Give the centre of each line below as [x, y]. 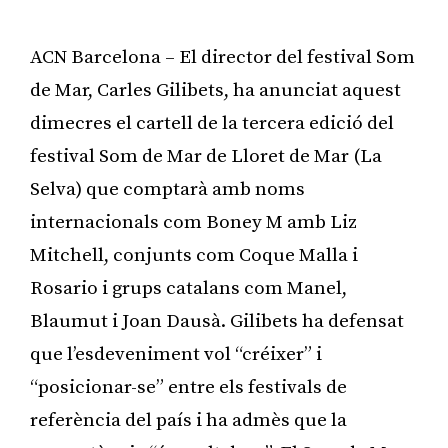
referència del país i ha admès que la [188, 420]
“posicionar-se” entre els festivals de [188, 387]
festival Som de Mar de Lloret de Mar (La [206, 156]
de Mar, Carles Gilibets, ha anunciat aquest [215, 90]
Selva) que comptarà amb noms [167, 189]
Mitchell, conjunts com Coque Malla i [194, 255]
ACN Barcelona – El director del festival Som [222, 57]
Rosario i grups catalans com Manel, [188, 288]
